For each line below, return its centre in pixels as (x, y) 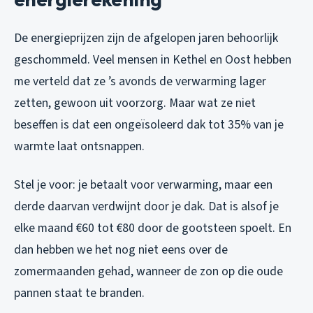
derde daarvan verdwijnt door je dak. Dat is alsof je (146, 206)
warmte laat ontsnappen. (79, 146)
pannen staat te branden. (79, 293)
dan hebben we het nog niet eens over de (121, 249)
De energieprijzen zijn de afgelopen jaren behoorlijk (146, 38)
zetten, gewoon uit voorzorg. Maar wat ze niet (135, 103)
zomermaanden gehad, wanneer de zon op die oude (148, 271)
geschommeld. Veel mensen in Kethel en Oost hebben (153, 59)
